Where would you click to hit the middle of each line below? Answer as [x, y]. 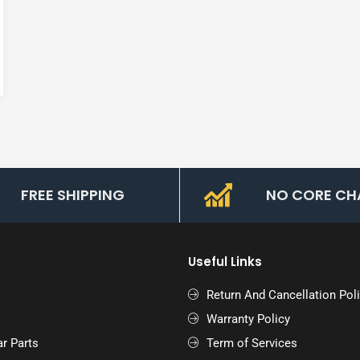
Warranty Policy [248, 319]
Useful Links [225, 261]
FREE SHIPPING [73, 194]
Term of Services [252, 343]
